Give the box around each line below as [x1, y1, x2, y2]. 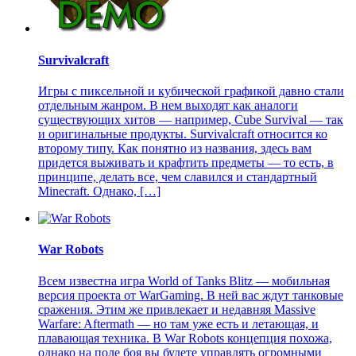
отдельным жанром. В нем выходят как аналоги [38, 98, 298, 112]
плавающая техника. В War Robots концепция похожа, [38, 331, 332, 345]
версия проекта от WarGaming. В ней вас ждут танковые [38, 288, 343, 302]
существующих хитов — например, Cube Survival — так [38, 112, 343, 126]
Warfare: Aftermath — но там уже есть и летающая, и [38, 316, 319, 331]
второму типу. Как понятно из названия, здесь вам [38, 141, 311, 155]
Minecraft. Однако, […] [38, 184, 161, 198]
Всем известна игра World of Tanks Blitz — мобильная [38, 273, 330, 288]
